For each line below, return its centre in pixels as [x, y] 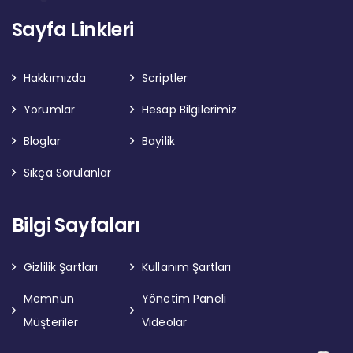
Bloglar [42, 141]
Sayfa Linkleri [73, 30]
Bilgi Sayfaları [76, 225]
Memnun [49, 299]
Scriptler [165, 78]
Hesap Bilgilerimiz [190, 110]
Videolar [165, 322]
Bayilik [158, 141]
